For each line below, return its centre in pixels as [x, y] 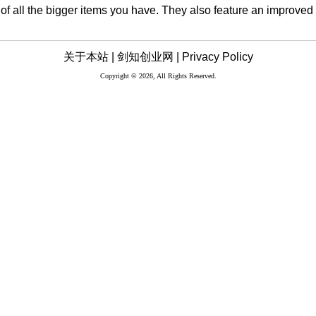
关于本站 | [89, 57]
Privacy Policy [217, 57]
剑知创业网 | [148, 57]
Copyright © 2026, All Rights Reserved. [158, 76]
